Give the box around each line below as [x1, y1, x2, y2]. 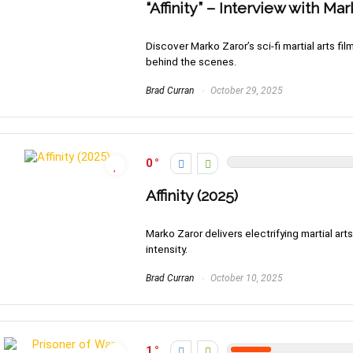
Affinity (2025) [146, 187, 238, 206]
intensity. [146, 243, 188, 256]
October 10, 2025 [208, 273, 283, 284]
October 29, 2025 [208, 85, 283, 97]
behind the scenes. [146, 55, 236, 69]
